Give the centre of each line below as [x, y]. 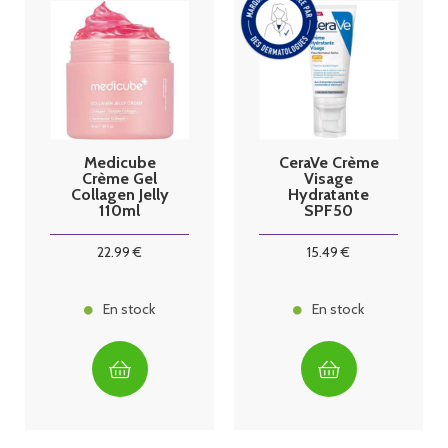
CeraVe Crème [328, 162]
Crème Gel [119, 178]
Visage [328, 178]
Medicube [119, 162]
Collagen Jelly [119, 194]
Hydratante [328, 194]
